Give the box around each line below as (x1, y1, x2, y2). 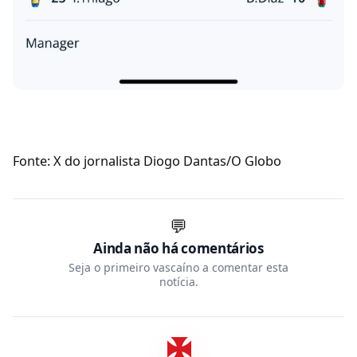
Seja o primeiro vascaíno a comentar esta (69, 260, 288, 276)
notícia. (159, 274, 198, 290)
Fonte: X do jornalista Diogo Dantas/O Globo (13, 152, 281, 171)
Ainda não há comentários (93, 239, 264, 258)
